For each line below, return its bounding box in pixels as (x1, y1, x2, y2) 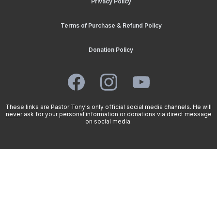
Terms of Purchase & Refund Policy (60, 22, 162, 30)
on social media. (85, 118, 132, 125)
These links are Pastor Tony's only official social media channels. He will (5, 103, 212, 111)
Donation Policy (89, 46, 133, 54)
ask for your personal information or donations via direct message (22, 110, 212, 118)
